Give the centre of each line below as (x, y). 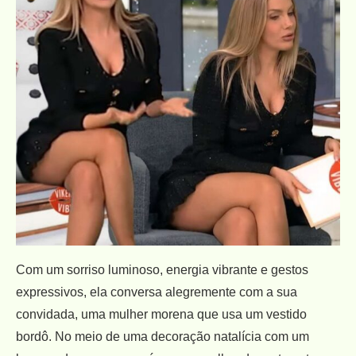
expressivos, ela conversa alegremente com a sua (157, 292)
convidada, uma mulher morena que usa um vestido (161, 314)
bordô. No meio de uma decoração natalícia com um (163, 336)
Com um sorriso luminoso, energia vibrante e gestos (162, 269)
